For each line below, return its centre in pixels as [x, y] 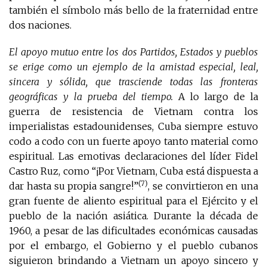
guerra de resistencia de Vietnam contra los [133, 111]
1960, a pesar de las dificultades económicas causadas [133, 230]
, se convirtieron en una [203, 186]
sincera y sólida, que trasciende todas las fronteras [133, 81]
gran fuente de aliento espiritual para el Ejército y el [133, 201]
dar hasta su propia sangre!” [74, 186]
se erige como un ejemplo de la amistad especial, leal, [133, 66]
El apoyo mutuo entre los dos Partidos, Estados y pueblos [133, 52]
